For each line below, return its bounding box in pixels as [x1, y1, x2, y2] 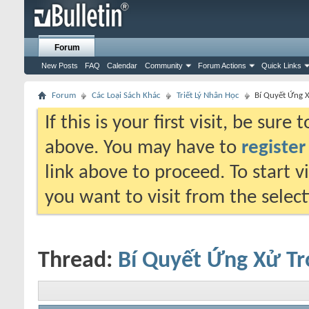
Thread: [38, 249, 118, 273]
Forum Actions [198, 61, 246, 70]
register [241, 138, 306, 158]
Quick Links [261, 61, 301, 70]
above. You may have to [45, 138, 241, 158]
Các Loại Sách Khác [92, 91, 161, 100]
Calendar [107, 61, 137, 70]
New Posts [41, 61, 78, 70]
